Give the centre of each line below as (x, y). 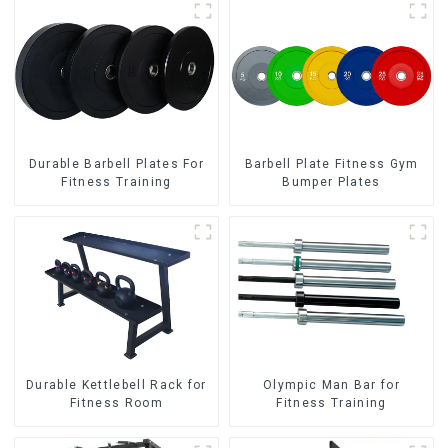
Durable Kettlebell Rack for (116, 385)
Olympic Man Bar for (331, 385)
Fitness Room (116, 403)
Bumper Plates (331, 181)
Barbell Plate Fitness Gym (331, 163)
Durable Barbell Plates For (116, 163)
